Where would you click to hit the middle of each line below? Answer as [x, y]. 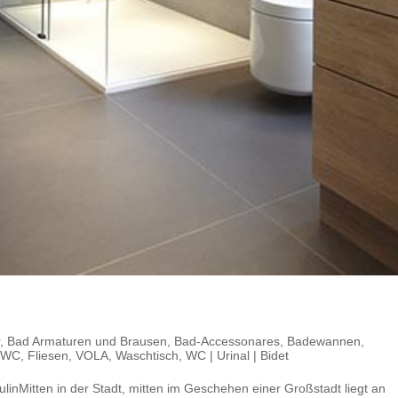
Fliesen [48, 355]
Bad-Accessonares [227, 341]
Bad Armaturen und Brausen [87, 341]
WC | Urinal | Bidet [237, 355]
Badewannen [324, 341]
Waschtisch [147, 355]
